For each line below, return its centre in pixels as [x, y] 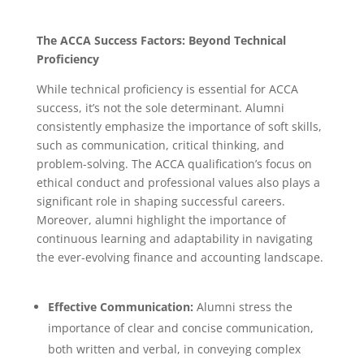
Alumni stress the [243, 306]
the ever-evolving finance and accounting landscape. [180, 257]
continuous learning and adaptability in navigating [174, 238]
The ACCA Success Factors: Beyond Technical [161, 40]
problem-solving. [84, 163]
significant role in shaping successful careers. [160, 201]
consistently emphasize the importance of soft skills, [179, 126]
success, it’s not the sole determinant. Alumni [160, 107]
